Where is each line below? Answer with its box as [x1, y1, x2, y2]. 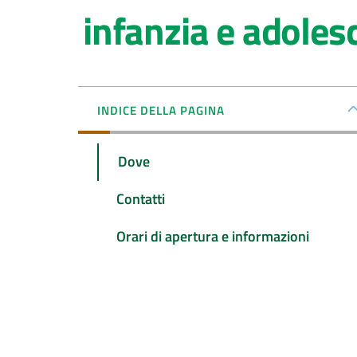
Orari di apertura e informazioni [116, 225, 309, 247]
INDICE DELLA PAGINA [97, 101, 225, 120]
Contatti [116, 188, 165, 210]
